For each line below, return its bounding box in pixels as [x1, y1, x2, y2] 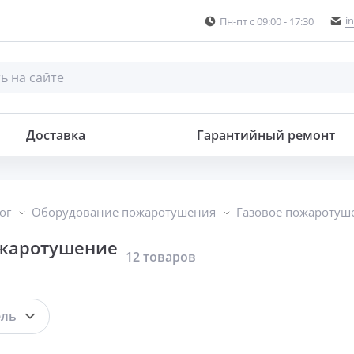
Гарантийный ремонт [197, 126, 335, 145]
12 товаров [126, 248, 196, 266]
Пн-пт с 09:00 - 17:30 [220, 13, 314, 28]
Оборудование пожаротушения [32, 204, 216, 220]
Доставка [26, 126, 85, 145]
